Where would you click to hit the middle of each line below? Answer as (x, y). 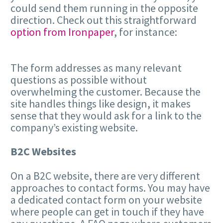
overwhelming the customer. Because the (106, 92)
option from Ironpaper (62, 32)
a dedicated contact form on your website (106, 199)
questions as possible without (79, 80)
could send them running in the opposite (104, 8)
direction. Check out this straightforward (104, 20)
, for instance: (146, 32)
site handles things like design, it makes (101, 104)
